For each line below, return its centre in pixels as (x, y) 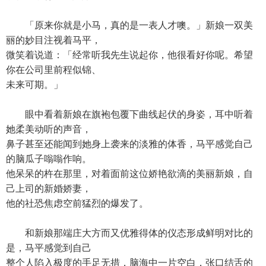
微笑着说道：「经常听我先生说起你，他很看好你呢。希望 (129, 55)
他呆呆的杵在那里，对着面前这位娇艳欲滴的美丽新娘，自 (129, 174)
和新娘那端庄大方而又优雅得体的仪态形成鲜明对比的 (129, 233)
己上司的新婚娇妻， (49, 189)
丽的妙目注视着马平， (53, 40)
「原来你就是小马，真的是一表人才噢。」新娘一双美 (129, 25)
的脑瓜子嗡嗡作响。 (49, 159)
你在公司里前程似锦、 (53, 70)
